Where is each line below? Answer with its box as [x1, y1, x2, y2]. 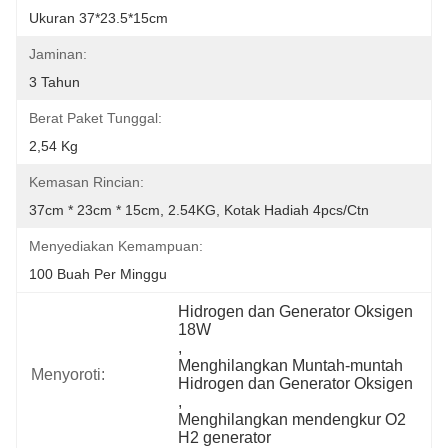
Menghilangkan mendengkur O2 [178, 411, 407, 428]
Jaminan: [29, 46, 87, 62]
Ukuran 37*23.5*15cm [29, 10, 168, 26]
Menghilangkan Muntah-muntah [178, 357, 404, 374]
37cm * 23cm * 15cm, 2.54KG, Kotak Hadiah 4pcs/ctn [29, 202, 369, 218]
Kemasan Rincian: [29, 174, 144, 190]
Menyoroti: [31, 366, 105, 383]
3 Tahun [29, 74, 80, 90]
